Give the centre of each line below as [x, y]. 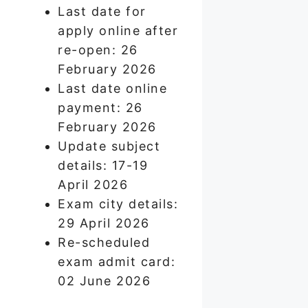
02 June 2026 [104, 280]
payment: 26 [100, 107]
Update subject [109, 146]
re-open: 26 [98, 49]
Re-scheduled [104, 242]
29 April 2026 [104, 223]
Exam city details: [118, 203]
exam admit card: [117, 261]
